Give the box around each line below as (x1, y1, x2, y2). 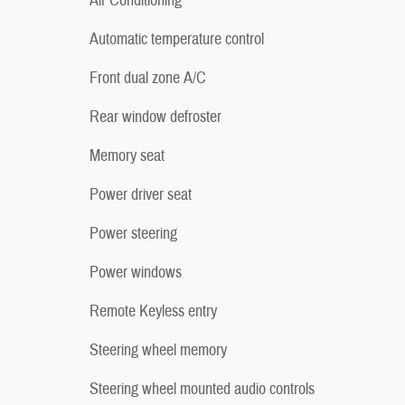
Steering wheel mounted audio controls (89, 378, 315, 400)
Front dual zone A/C (89, 67, 206, 89)
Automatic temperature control (89, 28, 264, 50)
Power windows (89, 261, 182, 283)
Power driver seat (89, 184, 192, 205)
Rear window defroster (89, 106, 221, 127)
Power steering (89, 222, 177, 244)
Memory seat (89, 145, 165, 166)
